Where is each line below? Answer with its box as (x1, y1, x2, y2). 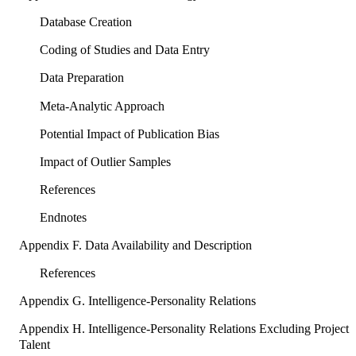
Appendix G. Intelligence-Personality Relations (19, 294, 256, 308)
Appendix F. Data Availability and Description (19, 238, 252, 253)
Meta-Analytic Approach (39, 99, 164, 113)
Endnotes (39, 210, 87, 224)
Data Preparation (39, 71, 124, 85)
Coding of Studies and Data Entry (39, 43, 210, 57)
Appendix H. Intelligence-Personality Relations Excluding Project (19, 322, 349, 336)
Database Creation (39, 15, 132, 29)
